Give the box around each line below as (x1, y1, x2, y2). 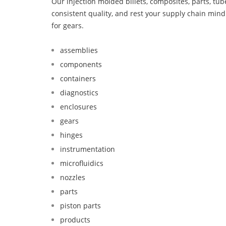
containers (60, 73, 96, 83)
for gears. (51, 20, 84, 30)
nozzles (60, 172, 85, 182)
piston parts (60, 200, 101, 210)
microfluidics (60, 158, 103, 168)
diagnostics (60, 87, 98, 97)
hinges (60, 130, 83, 140)
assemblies (60, 45, 98, 55)
